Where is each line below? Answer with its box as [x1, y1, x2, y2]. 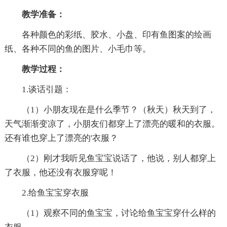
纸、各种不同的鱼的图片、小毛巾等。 [4, 44, 151, 54]
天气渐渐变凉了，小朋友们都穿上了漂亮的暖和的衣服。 [4, 119, 220, 129]
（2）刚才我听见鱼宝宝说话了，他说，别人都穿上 [4, 154, 216, 164]
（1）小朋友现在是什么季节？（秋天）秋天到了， [4, 105, 216, 115]
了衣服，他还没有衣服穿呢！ [4, 168, 117, 178]
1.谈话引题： [4, 85, 71, 95]
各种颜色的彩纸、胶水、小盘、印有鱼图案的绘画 [4, 30, 211, 40]
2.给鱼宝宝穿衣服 [4, 188, 89, 198]
